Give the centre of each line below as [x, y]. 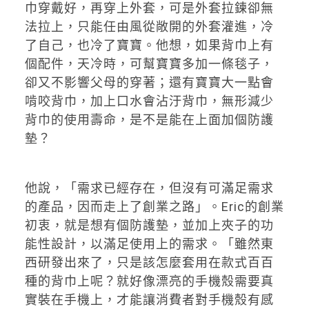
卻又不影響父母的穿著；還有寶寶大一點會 [149, 82]
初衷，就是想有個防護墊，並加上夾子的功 [149, 225]
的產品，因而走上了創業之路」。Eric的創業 [154, 206]
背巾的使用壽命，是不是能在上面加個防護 [149, 119]
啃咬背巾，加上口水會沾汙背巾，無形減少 [149, 101]
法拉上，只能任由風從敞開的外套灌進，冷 [149, 26]
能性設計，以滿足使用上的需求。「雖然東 [149, 243]
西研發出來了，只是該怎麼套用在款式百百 [149, 262]
